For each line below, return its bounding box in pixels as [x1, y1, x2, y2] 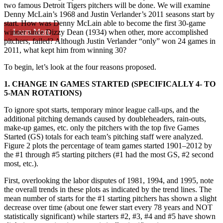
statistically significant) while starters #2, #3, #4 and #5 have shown [4, 212, 216, 221]
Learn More [13, 27, 50, 36]
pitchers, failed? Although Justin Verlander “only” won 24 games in [4, 36, 216, 45]
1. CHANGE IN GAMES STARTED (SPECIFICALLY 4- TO [4, 79, 216, 88]
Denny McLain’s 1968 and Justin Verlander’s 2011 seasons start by [4, 9, 215, 18]
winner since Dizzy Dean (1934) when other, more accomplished [4, 27, 208, 36]
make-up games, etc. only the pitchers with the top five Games [4, 123, 199, 132]
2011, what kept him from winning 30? [4, 45, 126, 54]
